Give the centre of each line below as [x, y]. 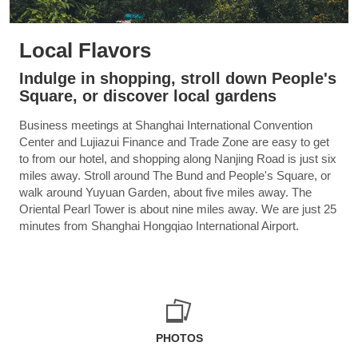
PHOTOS [179, 338]
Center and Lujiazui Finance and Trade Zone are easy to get [174, 142]
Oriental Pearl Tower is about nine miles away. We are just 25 [178, 209]
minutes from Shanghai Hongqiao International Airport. [159, 226]
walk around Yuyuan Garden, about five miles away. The [165, 193]
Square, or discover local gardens [148, 96]
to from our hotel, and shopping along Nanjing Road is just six [178, 159]
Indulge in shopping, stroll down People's [178, 79]
